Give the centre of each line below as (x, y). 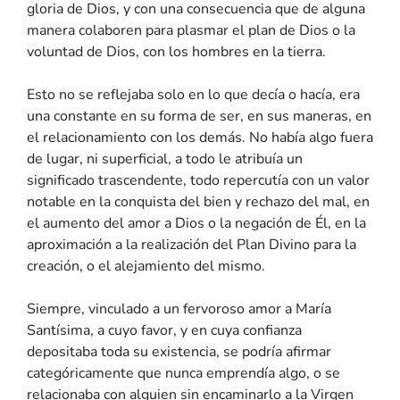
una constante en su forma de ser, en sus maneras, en (199, 116)
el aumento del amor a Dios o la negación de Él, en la (196, 223)
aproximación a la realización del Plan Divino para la (192, 244)
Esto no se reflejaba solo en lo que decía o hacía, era (193, 94)
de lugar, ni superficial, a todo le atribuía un (165, 158)
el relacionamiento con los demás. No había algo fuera (200, 137)
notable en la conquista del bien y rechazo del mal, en (198, 201)
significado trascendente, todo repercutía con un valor (198, 180)
